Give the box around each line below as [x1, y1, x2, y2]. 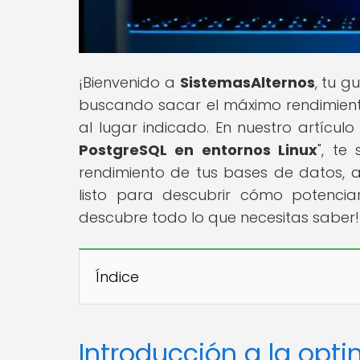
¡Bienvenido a [79, 72, 180, 92]
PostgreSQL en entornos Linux [79, 139, 318, 160]
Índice [96, 266, 139, 287]
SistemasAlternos [179, 72, 315, 92]
